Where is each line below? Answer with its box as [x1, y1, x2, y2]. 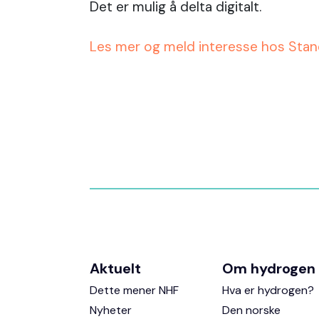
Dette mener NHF [90, 283, 179, 298]
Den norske [221, 303, 281, 318]
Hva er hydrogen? [221, 283, 314, 298]
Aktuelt [90, 259, 141, 278]
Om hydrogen [221, 259, 315, 278]
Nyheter [90, 303, 132, 318]
